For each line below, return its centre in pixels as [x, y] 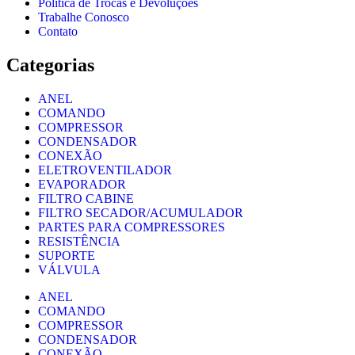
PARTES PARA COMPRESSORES [132, 227]
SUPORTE [67, 255]
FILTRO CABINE [86, 198]
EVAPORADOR [82, 184]
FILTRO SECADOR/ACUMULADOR [141, 212]
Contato [58, 31]
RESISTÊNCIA [79, 241]
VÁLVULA [69, 269]
